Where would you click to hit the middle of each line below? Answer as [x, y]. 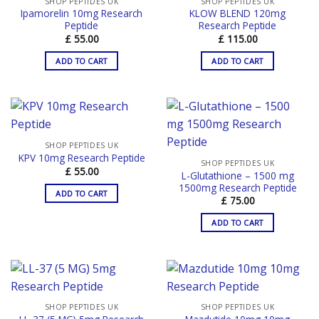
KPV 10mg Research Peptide [82, 158]
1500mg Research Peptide [237, 187]
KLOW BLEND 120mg [237, 14]
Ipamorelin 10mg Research [82, 14]
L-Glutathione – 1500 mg [237, 175]
